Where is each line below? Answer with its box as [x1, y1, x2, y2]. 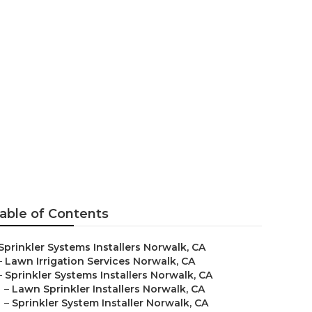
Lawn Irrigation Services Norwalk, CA [5, 255, 195, 267]
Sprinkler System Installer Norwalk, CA [12, 297, 208, 309]
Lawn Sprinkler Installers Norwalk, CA [12, 283, 205, 295]
